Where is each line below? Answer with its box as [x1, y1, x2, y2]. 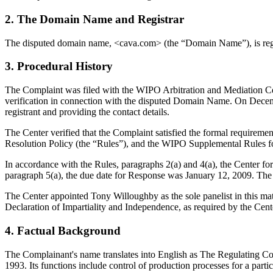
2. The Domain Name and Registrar [5, 13, 184, 26]
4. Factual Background [5, 224, 121, 237]
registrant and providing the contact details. [5, 107, 169, 118]
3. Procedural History [5, 60, 113, 73]
